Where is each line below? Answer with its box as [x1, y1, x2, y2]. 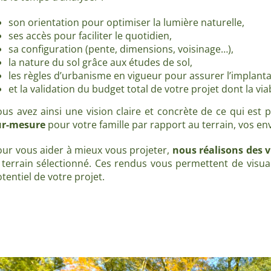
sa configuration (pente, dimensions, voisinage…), [8, 42, 233, 56]
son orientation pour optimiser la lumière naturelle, [8, 15, 244, 29]
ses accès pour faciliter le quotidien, [8, 28, 172, 42]
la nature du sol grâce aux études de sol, [8, 55, 192, 69]
